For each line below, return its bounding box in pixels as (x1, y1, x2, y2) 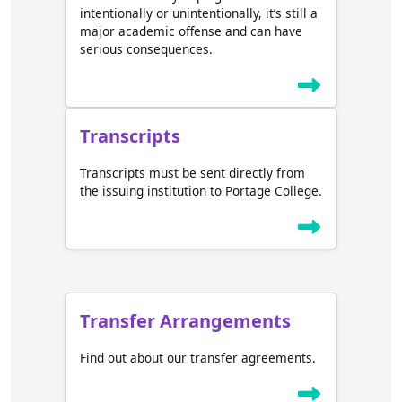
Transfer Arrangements (80, 309, 291, 334)
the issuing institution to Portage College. (80, 182, 322, 200)
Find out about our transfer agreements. (80, 349, 316, 367)
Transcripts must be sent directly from (80, 164, 305, 182)
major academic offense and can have (80, 22, 302, 40)
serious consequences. (80, 40, 213, 58)
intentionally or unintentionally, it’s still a (80, 4, 318, 22)
